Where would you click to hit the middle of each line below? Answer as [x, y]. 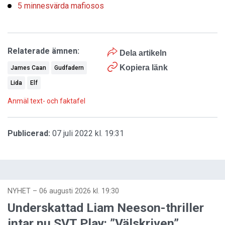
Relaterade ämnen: [43, 51]
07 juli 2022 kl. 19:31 [88, 133]
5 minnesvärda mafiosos [61, 6]
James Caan [28, 68]
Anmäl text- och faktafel [46, 101]
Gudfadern [69, 68]
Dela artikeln [142, 53]
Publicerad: [29, 133]
